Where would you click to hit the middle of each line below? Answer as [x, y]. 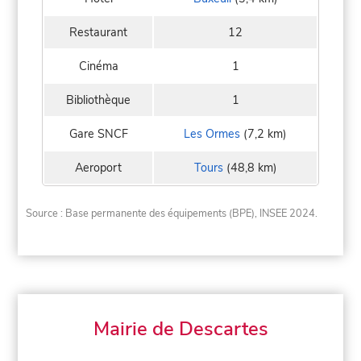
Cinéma [98, 66]
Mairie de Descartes [180, 329]
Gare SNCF [98, 133]
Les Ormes [212, 133]
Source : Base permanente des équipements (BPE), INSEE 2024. [172, 214]
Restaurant [98, 32]
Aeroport [98, 167]
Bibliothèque [98, 100]
